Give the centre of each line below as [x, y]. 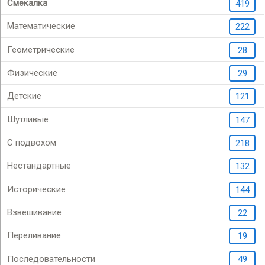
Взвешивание [34, 212]
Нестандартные [39, 165]
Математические [41, 26]
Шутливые [28, 119]
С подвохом [32, 142]
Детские [24, 96]
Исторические [36, 189]
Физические [32, 72]
